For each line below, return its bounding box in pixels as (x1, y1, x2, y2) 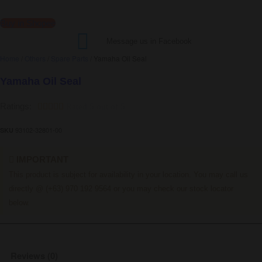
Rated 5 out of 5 (66, 102, 125, 111)
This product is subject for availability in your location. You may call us (9, 170, 248, 179)
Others (25, 53, 46, 63)
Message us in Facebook (106, 37, 192, 46)
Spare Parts (51, 53, 88, 63)
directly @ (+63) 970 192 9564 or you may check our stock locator (9, 184, 233, 193)
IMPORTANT (14, 154, 68, 164)
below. (9, 198, 30, 207)
